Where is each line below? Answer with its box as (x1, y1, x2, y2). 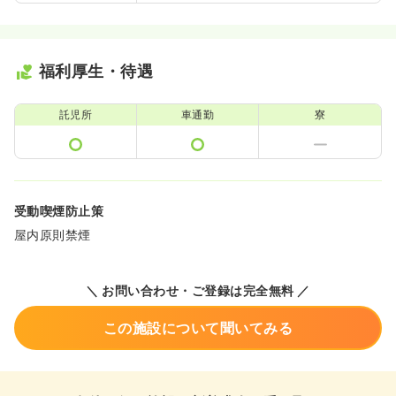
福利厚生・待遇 (39, 62, 154, 81)
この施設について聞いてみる (103, 319, 293, 338)
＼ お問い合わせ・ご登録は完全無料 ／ (86, 283, 310, 299)
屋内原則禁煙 (14, 227, 91, 243)
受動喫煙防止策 (14, 203, 104, 219)
